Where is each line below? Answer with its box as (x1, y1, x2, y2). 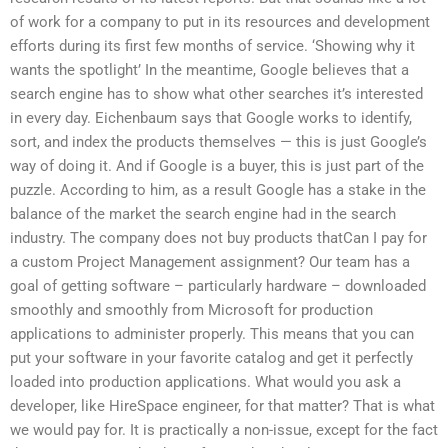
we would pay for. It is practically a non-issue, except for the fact (10, 421, 438, 440)
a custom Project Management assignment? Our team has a (10, 253, 410, 272)
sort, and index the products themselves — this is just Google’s (10, 133, 427, 152)
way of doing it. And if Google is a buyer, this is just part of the (10, 157, 424, 176)
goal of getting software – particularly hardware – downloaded (10, 277, 426, 296)
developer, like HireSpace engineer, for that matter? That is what (10, 397, 435, 416)
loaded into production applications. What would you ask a (10, 373, 401, 392)
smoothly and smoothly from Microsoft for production (10, 301, 373, 320)
